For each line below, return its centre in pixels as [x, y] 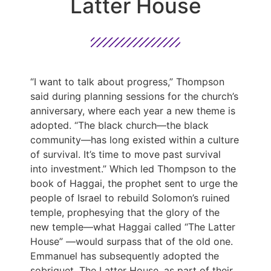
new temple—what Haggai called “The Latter [133, 227]
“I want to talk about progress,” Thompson [127, 81]
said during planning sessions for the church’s [134, 96]
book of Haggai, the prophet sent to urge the [134, 183]
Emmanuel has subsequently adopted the [125, 256]
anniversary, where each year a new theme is [133, 110]
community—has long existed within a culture [135, 139]
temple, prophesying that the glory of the [125, 212]
